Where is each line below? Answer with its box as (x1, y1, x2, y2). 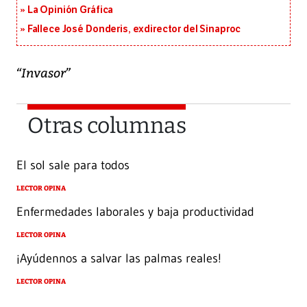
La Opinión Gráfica (27, 4, 114, 16)
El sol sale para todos (16, 158, 130, 173)
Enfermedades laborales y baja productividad (16, 204, 254, 220)
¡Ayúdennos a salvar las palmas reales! (16, 250, 221, 266)
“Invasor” (16, 64, 72, 82)
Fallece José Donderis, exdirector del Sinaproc (27, 23, 241, 36)
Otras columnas (27, 112, 186, 139)
